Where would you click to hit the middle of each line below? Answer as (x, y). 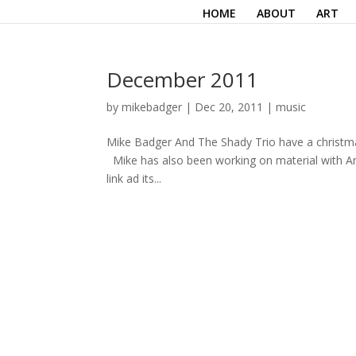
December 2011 (183, 79)
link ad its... (134, 178)
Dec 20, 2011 (229, 107)
